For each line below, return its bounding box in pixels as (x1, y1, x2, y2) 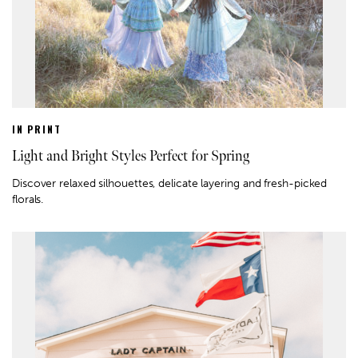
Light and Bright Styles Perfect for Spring (12, 147, 249, 165)
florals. (12, 192, 44, 206)
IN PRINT (12, 121, 62, 136)
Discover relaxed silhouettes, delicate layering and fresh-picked (12, 176, 328, 190)
